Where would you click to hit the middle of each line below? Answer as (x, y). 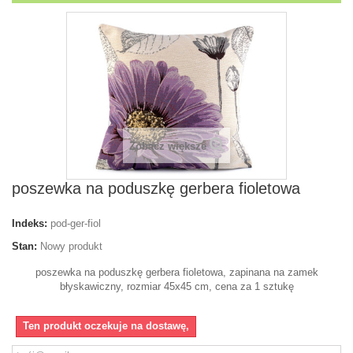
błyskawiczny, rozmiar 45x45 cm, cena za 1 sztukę (176, 287)
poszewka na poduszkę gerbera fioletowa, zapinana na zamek (176, 273)
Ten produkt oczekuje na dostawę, (106, 326)
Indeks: (30, 224)
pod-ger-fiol (76, 224)
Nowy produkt (71, 247)
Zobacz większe (167, 147)
